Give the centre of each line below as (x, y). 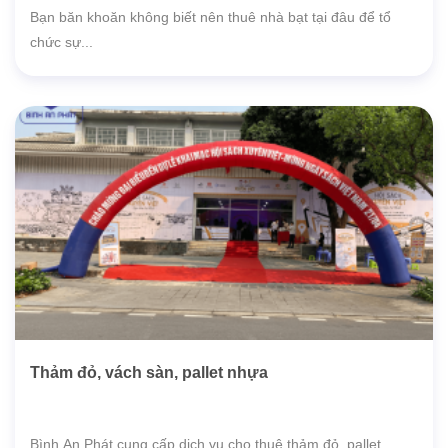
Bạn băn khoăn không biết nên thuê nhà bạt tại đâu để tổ (210, 17)
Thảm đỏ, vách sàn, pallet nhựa (149, 373)
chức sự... (61, 42)
